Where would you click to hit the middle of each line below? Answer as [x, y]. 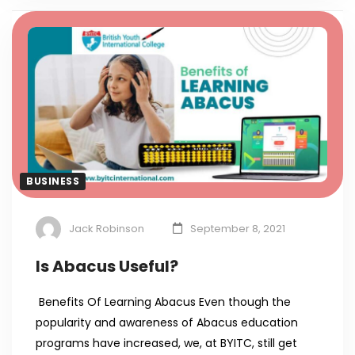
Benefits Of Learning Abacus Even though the [163, 302]
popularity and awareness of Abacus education [167, 323]
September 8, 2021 [238, 229]
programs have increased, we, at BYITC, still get [166, 344]
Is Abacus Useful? [107, 267]
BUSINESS [53, 181]
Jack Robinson [107, 229]
